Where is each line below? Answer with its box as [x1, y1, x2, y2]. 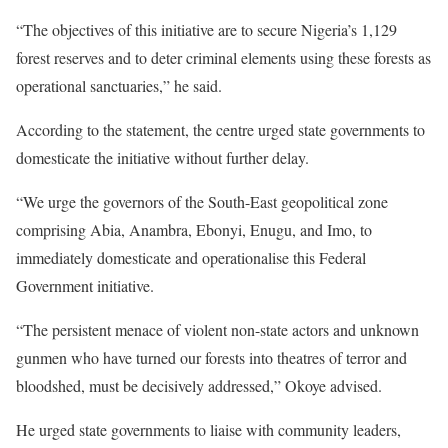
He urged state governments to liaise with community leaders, [16, 419, 401, 440]
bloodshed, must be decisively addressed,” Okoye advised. [16, 375, 382, 396]
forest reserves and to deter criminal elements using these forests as [16, 47, 431, 68]
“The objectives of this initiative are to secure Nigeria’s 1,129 [16, 19, 397, 40]
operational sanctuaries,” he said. [16, 75, 222, 96]
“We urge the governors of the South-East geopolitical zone [16, 191, 388, 212]
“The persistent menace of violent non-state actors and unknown [16, 319, 419, 340]
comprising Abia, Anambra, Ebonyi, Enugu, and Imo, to [16, 219, 372, 240]
